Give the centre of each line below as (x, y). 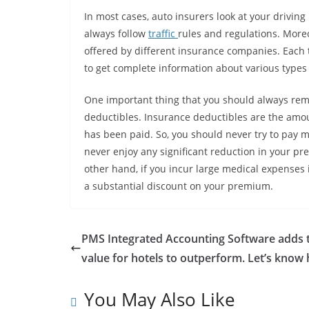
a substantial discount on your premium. (179, 186)
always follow (116, 34)
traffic (163, 34)
